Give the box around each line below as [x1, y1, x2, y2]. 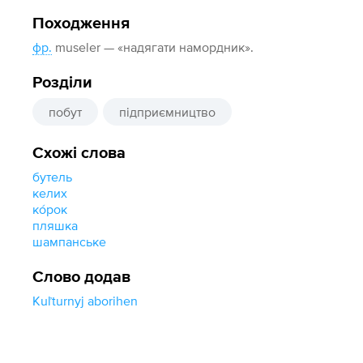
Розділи [32, 75, 93, 91]
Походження [32, 15, 130, 32]
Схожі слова [32, 145, 126, 161]
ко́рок [32, 202, 68, 216]
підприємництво [119, 105, 216, 119]
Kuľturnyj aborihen [32, 293, 139, 308]
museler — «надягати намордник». [52, 40, 254, 54]
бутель [32, 169, 73, 184]
